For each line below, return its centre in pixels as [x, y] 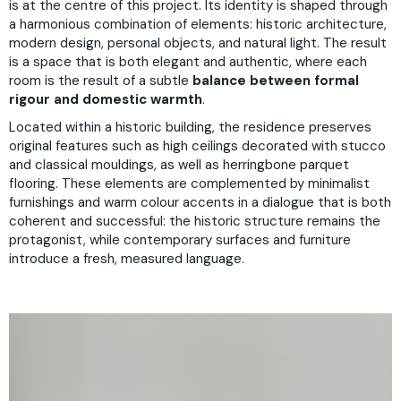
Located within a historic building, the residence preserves [190, 127]
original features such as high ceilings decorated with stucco [197, 146]
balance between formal [276, 80]
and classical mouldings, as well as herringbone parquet [179, 165]
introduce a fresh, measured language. [127, 259]
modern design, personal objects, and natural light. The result [198, 43]
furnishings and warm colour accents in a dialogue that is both [200, 202]
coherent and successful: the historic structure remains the [195, 221]
